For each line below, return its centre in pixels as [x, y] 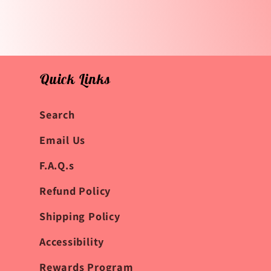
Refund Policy [75, 190]
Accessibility [72, 241]
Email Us [63, 139]
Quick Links [75, 79]
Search [57, 114]
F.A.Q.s [57, 165]
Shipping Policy [80, 216]
